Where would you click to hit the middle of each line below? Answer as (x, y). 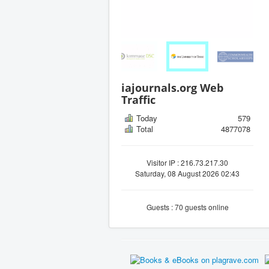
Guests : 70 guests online (187, 207)
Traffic (138, 99)
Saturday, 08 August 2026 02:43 (187, 173)
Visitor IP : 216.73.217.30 (187, 162)
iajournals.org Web (172, 87)
